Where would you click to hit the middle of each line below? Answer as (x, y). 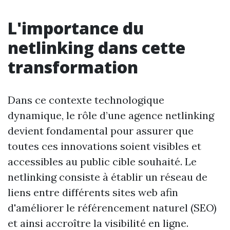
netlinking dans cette (97, 47)
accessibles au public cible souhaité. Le (102, 161)
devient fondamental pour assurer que (101, 131)
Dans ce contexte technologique (86, 100)
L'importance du (76, 28)
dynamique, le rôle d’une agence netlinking (111, 115)
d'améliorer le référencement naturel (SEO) (112, 208)
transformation (73, 67)
